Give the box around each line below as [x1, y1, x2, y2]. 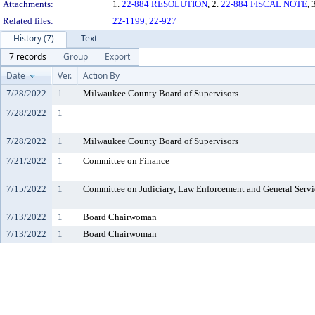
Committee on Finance [83, 155, 169, 166]
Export [105, 51, 130, 63]
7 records [9, 51, 46, 63]
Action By [83, 70, 120, 82]
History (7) [13, 32, 54, 44]
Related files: [3, 15, 53, 26]
